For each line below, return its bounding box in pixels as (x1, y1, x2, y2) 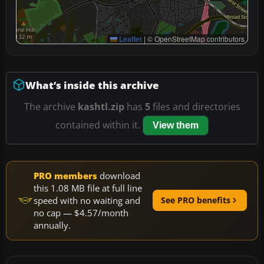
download (97, 169, 140, 181)
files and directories (150, 100, 240, 113)
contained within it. (55, 118, 143, 131)
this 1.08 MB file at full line (34, 181, 142, 194)
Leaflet (117, 33, 142, 44)
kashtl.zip (77, 100, 124, 113)
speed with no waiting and (34, 194, 140, 206)
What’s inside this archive (25, 78, 159, 92)
